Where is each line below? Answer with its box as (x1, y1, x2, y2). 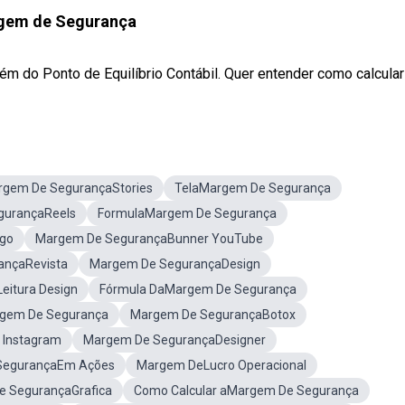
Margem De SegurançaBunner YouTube (35, 231, 263, 246)
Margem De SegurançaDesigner (83, 333, 266, 347)
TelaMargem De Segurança (174, 181, 331, 195)
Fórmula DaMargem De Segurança (99, 282, 297, 297)
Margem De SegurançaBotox (130, 307, 296, 322)
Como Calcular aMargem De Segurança (134, 383, 359, 398)
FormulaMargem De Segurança (98, 206, 277, 221)
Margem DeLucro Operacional (137, 358, 306, 372)
